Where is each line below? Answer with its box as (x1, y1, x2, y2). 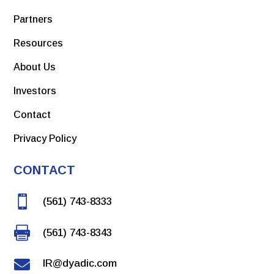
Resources (13, 38, 64, 49)
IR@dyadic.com (42, 257, 117, 270)
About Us (13, 62, 56, 73)
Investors (13, 86, 57, 97)
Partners (13, 14, 53, 25)
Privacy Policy (13, 133, 77, 144)
